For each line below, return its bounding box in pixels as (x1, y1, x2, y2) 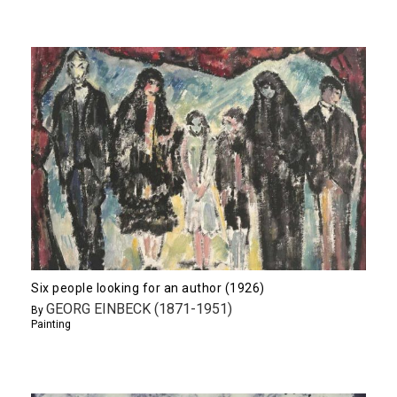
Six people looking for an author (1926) (31, 280, 265, 295)
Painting (31, 317, 71, 331)
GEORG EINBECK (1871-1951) (46, 300, 232, 317)
